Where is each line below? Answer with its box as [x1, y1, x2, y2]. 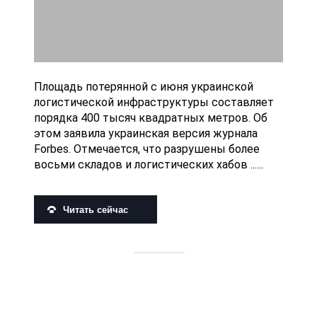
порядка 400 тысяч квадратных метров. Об [34, 111, 267, 125]
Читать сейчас [63, 204, 128, 215]
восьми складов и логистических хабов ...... [34, 158, 263, 172]
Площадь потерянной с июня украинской [34, 80, 253, 94]
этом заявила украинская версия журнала [34, 127, 258, 141]
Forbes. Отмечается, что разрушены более [34, 142, 260, 156]
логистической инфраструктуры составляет [34, 96, 274, 110]
